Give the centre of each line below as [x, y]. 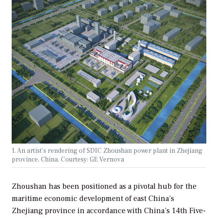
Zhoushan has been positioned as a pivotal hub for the [104, 186]
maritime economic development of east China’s [93, 198]
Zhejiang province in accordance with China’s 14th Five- [109, 210]
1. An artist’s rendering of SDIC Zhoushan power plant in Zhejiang [107, 151]
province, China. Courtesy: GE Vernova [68, 160]
